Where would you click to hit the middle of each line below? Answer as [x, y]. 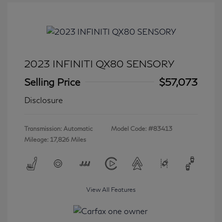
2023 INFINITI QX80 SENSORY [99, 63]
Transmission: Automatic [58, 128]
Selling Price [52, 82]
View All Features [111, 189]
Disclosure [44, 100]
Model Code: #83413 [142, 128]
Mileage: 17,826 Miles [55, 139]
